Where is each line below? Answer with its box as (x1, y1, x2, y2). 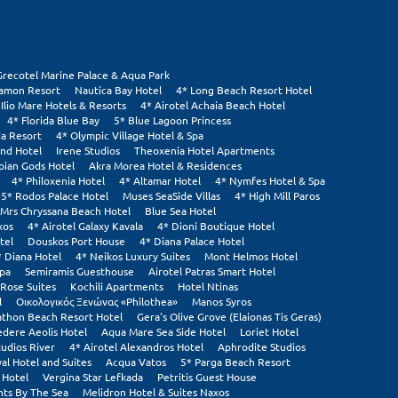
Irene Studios (56, 143, 120, 158)
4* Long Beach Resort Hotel (176, 83, 312, 98)
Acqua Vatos (106, 354, 166, 370)
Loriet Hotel (240, 324, 298, 339)
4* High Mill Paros (235, 188, 320, 203)
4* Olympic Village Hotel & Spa (56, 128, 203, 143)
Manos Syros (192, 294, 251, 309)
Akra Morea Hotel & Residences (89, 158, 242, 173)
